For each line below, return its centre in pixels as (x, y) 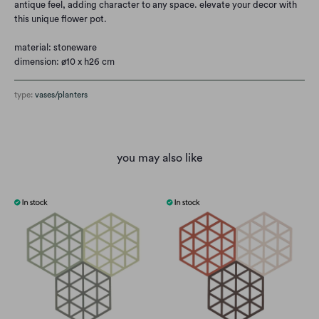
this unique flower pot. (61, 19)
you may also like (159, 158)
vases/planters (61, 95)
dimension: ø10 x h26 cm (64, 62)
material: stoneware (56, 48)
